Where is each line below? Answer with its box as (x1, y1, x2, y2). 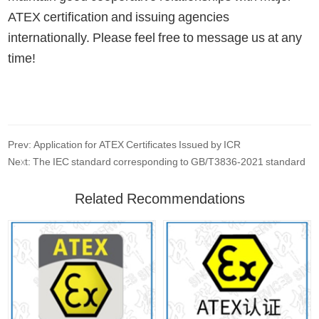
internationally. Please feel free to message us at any (8, 28, 303, 46)
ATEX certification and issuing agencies (8, 8, 230, 26)
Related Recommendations (74, 189, 245, 209)
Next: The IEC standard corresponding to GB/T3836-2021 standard (8, 155, 306, 169)
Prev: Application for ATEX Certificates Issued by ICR (8, 137, 241, 152)
